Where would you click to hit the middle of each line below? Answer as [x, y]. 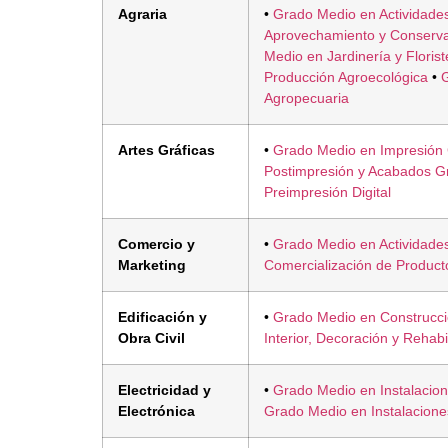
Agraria [142, 13]
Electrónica [156, 410]
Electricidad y [164, 389]
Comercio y [156, 243]
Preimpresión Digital [327, 191]
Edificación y [162, 316]
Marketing [152, 264]
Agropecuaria [306, 97]
